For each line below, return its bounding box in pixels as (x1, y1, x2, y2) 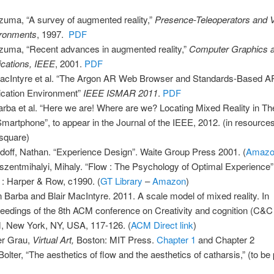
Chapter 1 (157, 233, 196, 246)
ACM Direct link (131, 218, 194, 232)
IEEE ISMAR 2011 (83, 86, 158, 100)
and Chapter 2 (196, 233, 255, 246)
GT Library (100, 174, 143, 188)
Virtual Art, (32, 233, 77, 246)
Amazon (152, 174, 187, 188)
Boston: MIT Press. (76, 233, 157, 246)
